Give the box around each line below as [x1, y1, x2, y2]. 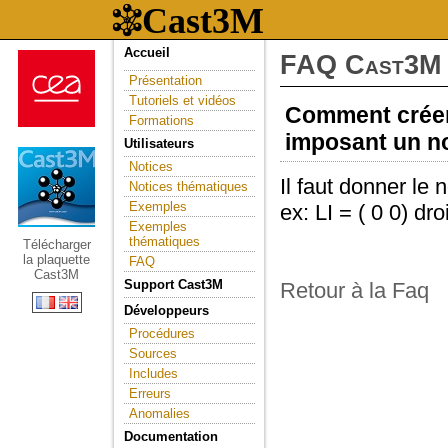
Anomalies [129, 406, 190, 421]
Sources [129, 346, 177, 361]
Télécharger [22, 237, 91, 252]
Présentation [129, 73, 202, 88]
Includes [129, 366, 178, 381]
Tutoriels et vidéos [129, 93, 236, 108]
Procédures [129, 326, 195, 341]
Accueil [124, 45, 170, 60]
